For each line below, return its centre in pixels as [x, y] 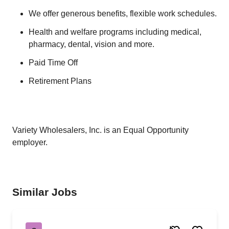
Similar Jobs [45, 192]
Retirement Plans [60, 81]
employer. [30, 142]
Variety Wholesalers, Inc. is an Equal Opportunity [100, 130]
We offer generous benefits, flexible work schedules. [123, 14]
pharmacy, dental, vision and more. [91, 44]
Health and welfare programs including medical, [115, 32]
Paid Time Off [53, 63]
